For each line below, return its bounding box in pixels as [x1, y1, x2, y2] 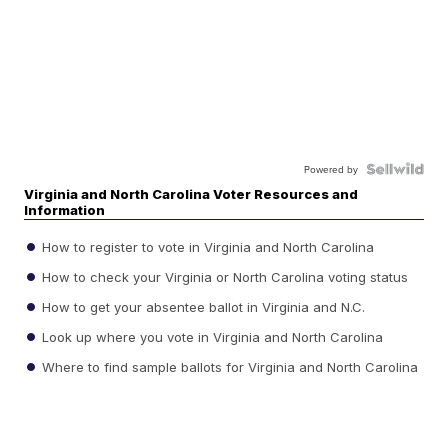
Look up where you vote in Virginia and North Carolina [38, 328, 384, 345]
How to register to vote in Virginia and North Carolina [38, 238, 375, 255]
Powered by [303, 162, 358, 177]
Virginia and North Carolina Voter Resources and [24, 186, 359, 203]
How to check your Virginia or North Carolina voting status [38, 268, 409, 285]
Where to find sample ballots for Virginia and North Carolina [38, 358, 419, 375]
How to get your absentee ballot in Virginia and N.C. [38, 298, 366, 315]
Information [24, 202, 106, 219]
